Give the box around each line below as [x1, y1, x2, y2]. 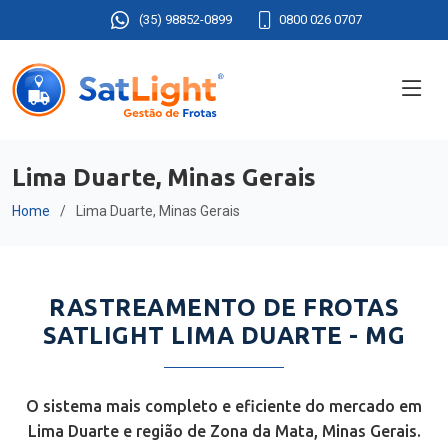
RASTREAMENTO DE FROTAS [49, 294, 399, 321]
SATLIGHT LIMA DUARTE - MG [42, 322, 406, 349]
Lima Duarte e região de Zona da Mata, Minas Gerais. [27, 422, 421, 440]
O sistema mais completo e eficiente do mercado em [26, 397, 422, 415]
